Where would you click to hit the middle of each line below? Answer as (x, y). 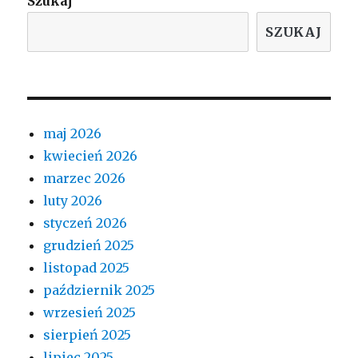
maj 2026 (73, 133)
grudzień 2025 (89, 245)
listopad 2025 (87, 267)
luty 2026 (73, 200)
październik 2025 (99, 290)
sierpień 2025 (88, 334)
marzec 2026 (85, 178)
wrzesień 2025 (90, 312)
